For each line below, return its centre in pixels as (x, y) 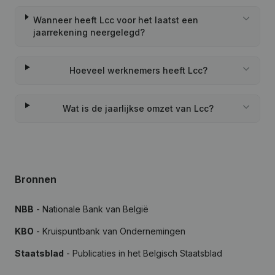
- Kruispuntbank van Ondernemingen (110, 231)
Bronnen (36, 179)
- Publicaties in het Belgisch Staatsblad (143, 253)
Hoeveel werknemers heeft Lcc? (138, 70)
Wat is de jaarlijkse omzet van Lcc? (138, 108)
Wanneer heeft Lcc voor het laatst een (115, 20)
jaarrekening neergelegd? (89, 32)
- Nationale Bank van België (91, 209)
